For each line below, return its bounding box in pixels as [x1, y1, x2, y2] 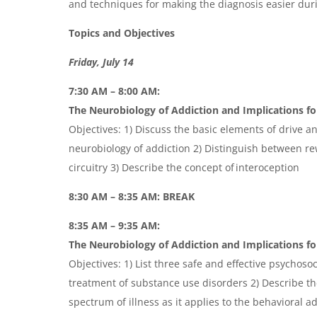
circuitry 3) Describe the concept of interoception [69, 160, 300, 174]
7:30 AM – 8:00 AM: [69, 83, 161, 98]
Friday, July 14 [69, 54, 134, 69]
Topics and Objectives [69, 25, 175, 40]
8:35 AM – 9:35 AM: [69, 218, 161, 232]
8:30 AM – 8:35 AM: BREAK [69, 189, 195, 203]
